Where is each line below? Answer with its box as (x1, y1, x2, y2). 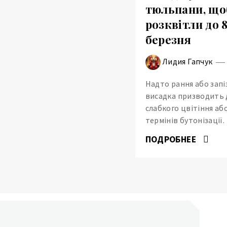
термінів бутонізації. (145, 115, 225, 125)
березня (145, 32, 192, 48)
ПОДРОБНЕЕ (145, 133, 199, 145)
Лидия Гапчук (162, 56, 213, 66)
